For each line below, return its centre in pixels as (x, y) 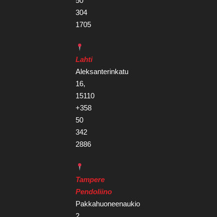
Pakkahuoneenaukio (108, 203)
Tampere (90, 179)
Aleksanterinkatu (102, 72)
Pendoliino (94, 191)
